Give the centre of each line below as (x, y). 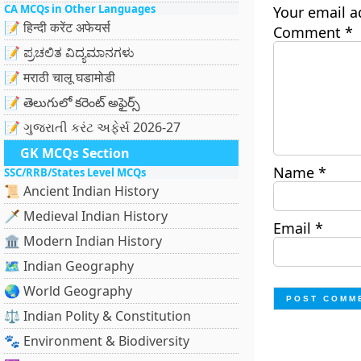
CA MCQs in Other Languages (80, 9)
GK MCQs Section (75, 153)
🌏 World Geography (68, 291)
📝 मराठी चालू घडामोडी (60, 77)
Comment (309, 32)
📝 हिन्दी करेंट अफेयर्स (57, 27)
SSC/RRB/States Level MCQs (75, 172)
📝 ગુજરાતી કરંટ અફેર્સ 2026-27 (92, 127)
